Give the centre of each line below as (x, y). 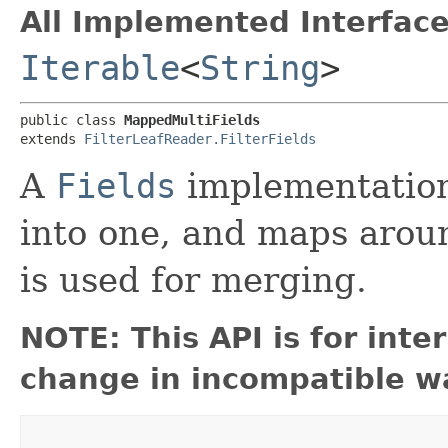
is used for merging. (193, 280)
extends (52, 139)
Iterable (100, 68)
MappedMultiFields (192, 120)
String (260, 68)
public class (72, 120)
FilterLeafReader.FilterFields (200, 139)
